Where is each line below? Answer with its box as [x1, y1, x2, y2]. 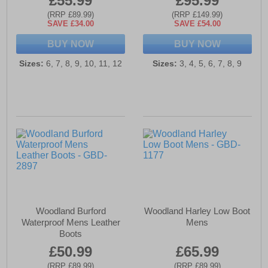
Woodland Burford [35, 206, 106, 217]
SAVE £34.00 [47, 19, 95, 29]
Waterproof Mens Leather [21, 217, 120, 228]
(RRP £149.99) [172, 10, 223, 20]
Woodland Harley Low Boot [144, 206, 251, 217]
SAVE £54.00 [173, 19, 221, 29]
